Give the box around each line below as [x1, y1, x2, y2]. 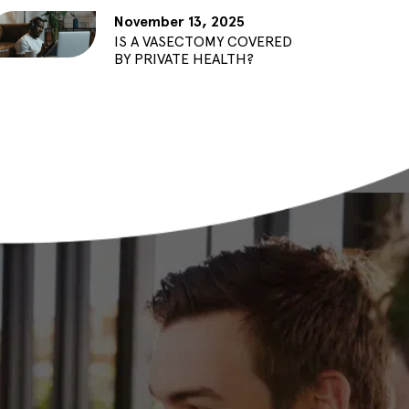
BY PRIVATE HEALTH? [113, 50, 254, 68]
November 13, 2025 [113, 13, 245, 31]
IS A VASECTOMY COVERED [113, 33, 292, 51]
